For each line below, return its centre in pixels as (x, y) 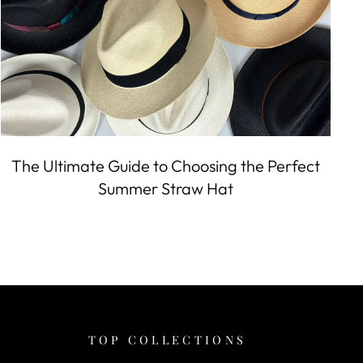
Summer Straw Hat (166, 188)
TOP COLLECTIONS (167, 339)
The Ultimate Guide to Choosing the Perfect (166, 165)
